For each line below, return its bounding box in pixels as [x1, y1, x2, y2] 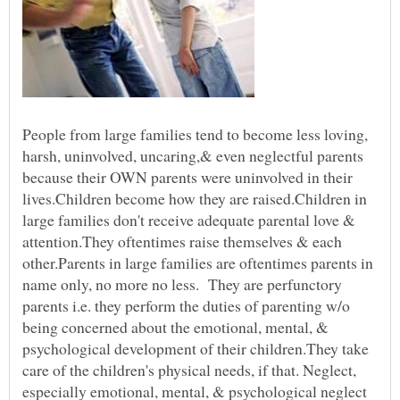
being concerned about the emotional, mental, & [22, 315, 329, 337]
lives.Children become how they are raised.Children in [22, 187, 367, 209]
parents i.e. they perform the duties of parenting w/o [22, 294, 350, 316]
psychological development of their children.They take [22, 337, 369, 359]
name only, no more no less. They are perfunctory [22, 272, 342, 295]
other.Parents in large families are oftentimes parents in [22, 251, 373, 273]
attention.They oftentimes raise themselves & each [22, 229, 342, 252]
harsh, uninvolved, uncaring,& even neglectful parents [22, 144, 363, 166]
